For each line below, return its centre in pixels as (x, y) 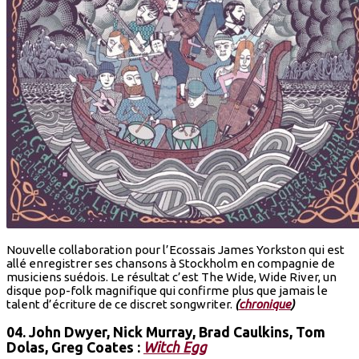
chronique (265, 304)
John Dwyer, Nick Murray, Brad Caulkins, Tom (177, 333)
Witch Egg (175, 348)
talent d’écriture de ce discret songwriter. (121, 304)
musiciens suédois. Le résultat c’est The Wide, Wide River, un (171, 276)
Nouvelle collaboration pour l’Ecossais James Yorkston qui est (175, 249)
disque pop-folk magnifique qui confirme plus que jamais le (167, 290)
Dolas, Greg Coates (70, 348)
